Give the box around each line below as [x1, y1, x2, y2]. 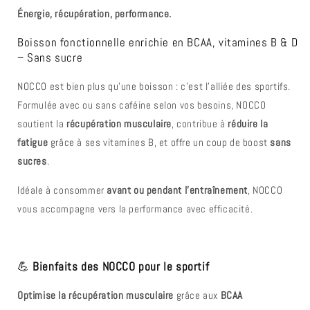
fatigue [17, 135, 48, 149]
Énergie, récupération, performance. [17, 6, 172, 20]
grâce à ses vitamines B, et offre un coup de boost [48, 135, 271, 149]
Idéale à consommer [17, 183, 107, 197]
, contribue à [172, 116, 228, 130]
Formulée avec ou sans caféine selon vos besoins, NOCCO [17, 98, 266, 111]
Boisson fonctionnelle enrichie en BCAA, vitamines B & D [17, 34, 299, 50]
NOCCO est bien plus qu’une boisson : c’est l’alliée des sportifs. [17, 79, 291, 93]
